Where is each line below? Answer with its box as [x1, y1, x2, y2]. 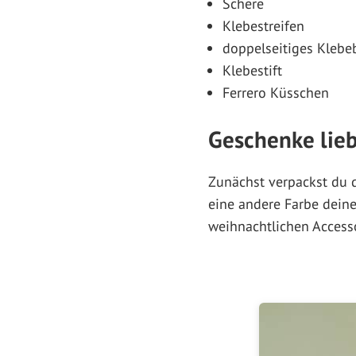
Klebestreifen [222, 16, 304, 35]
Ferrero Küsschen [222, 83, 329, 102]
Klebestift [222, 60, 282, 79]
